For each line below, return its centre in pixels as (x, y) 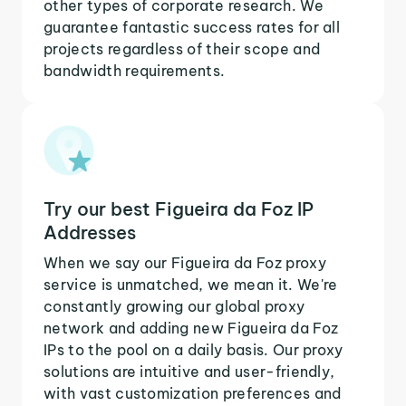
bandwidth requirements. (135, 70)
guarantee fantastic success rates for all (192, 27)
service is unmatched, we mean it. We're (191, 284)
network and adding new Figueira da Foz (191, 328)
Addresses (90, 232)
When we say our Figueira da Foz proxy (185, 262)
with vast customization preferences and (193, 393)
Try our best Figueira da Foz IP (179, 208)
